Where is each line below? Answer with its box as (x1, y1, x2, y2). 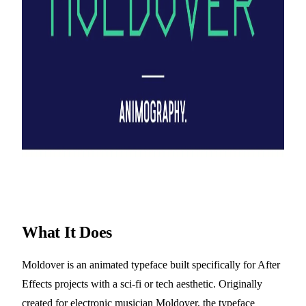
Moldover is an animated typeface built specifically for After (22, 259, 280, 271)
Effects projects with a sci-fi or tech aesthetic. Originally (22, 278, 262, 290)
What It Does (22, 223, 113, 242)
